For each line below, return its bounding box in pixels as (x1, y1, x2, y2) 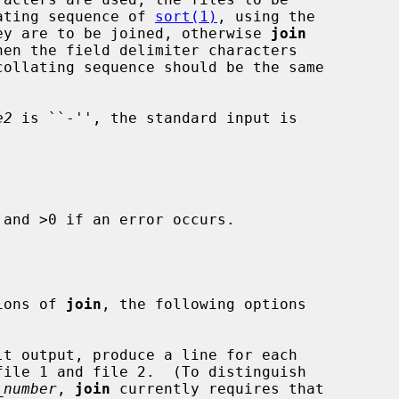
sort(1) (155, 7, 217, 25)
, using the (217, 7, 315, 25)
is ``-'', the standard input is (12, 109, 297, 126)
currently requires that (110, 379, 324, 397)
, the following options (102, 295, 306, 313)
